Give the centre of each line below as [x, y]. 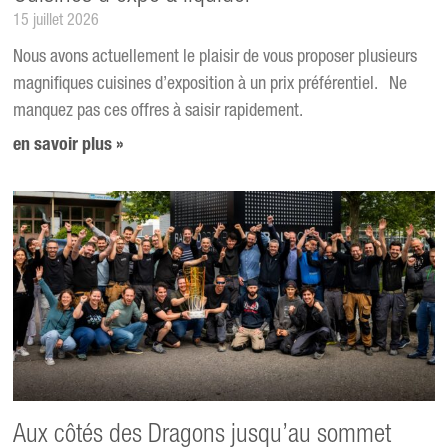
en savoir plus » [69, 145]
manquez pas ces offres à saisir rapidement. [158, 111]
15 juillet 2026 [56, 21]
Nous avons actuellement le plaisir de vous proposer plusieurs [215, 57]
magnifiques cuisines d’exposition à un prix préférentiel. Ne [210, 84]
